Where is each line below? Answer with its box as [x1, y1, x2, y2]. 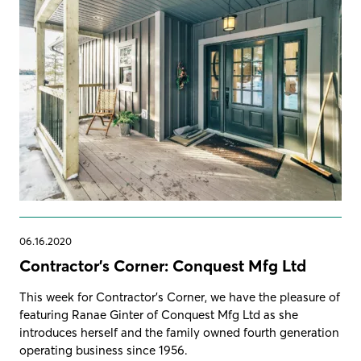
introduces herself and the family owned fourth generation [19, 324, 339, 340]
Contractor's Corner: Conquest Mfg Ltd [19, 255, 306, 276]
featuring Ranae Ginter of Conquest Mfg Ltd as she [19, 306, 298, 322]
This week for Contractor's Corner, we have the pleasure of [19, 288, 340, 305]
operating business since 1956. [19, 342, 188, 358]
